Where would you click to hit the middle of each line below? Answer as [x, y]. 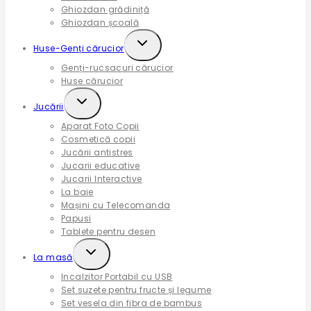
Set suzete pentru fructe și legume [136, 290]
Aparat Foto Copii [100, 126]
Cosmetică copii [98, 140]
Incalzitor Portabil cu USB [117, 277]
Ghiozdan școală [100, 23]
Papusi [76, 219]
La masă [53, 258]
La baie [77, 192]
